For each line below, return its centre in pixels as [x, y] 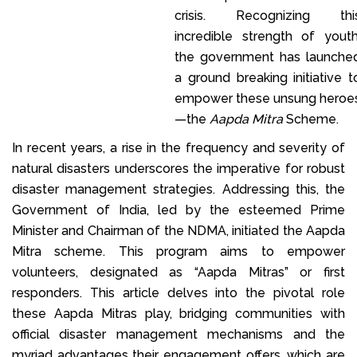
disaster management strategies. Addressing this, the [178, 189]
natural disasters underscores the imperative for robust [178, 168]
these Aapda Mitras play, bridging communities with [178, 313]
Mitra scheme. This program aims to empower [178, 251]
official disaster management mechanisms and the [178, 334]
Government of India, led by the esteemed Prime [178, 210]
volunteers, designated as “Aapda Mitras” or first [178, 272]
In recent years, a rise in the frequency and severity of [178, 147]
